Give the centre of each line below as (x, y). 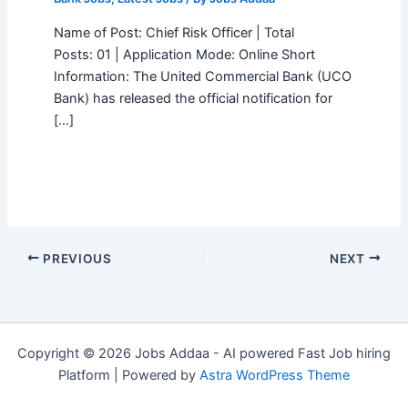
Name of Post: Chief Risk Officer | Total (173, 32)
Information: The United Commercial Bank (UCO (202, 76)
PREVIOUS (76, 258)
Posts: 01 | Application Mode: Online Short (184, 54)
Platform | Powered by (129, 375)
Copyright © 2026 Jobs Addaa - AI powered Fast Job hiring (204, 353)
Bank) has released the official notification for (193, 98)
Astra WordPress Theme (275, 375)
